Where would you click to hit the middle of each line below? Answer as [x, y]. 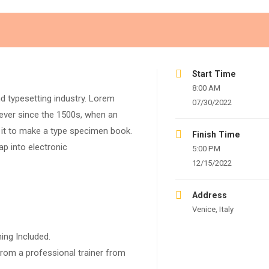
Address [209, 195]
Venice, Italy [213, 209]
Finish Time [216, 134]
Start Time [214, 74]
